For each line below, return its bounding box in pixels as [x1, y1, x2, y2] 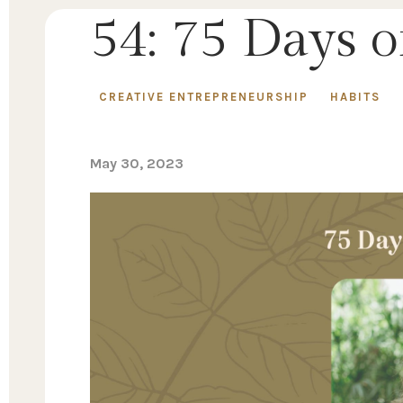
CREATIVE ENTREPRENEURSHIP [99, 89, 309, 103]
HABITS [330, 89, 381, 103]
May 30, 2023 [90, 154, 184, 172]
